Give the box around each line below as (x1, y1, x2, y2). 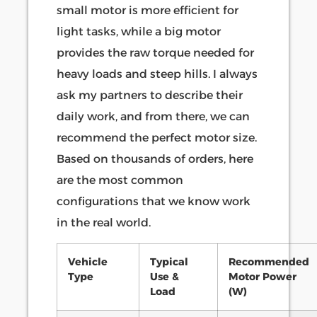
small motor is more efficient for (57, 4, 238, 18)
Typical (150, 255, 188, 269)
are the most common (57, 173, 183, 188)
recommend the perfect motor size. (57, 131, 257, 145)
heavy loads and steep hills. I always (57, 67, 258, 81)
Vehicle (68, 255, 108, 269)
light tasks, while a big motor (57, 25, 221, 39)
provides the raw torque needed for (57, 46, 254, 60)
